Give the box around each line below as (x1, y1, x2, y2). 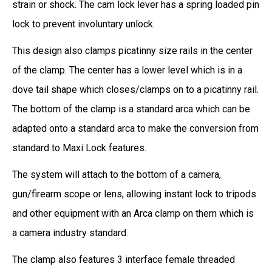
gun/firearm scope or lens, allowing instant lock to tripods (12, 188, 256, 200)
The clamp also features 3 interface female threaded (12, 253, 235, 265)
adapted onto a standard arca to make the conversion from (12, 122, 259, 134)
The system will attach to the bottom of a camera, (12, 168, 221, 180)
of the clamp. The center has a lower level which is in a (12, 64, 242, 76)
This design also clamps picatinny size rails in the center (12, 44, 253, 56)
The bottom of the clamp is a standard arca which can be (12, 103, 250, 115)
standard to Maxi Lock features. (12, 141, 146, 154)
